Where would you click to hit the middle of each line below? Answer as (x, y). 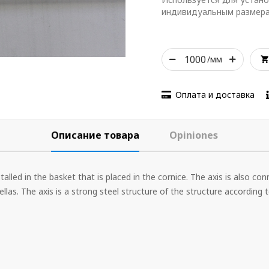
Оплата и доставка (215, 95)
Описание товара (95, 135)
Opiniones (194, 135)
